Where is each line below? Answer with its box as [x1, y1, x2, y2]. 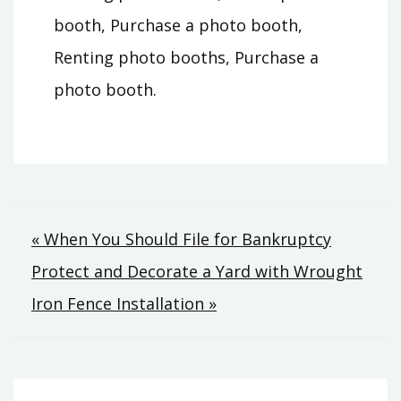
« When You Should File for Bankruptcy [31, 227, 331, 250]
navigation [30, 260, 200, 303]
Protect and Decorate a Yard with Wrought [31, 260, 363, 282]
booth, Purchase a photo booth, [54, 13, 303, 36]
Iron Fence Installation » [31, 292, 217, 314]
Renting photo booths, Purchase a [54, 46, 319, 68]
